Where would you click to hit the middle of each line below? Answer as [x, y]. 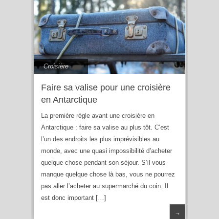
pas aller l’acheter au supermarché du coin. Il [105, 186]
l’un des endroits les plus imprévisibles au [100, 139]
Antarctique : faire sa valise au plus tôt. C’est [105, 127]
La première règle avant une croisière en [98, 115]
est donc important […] [74, 197]
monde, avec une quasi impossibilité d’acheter [107, 151]
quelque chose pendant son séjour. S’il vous [103, 162]
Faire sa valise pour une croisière [106, 87]
